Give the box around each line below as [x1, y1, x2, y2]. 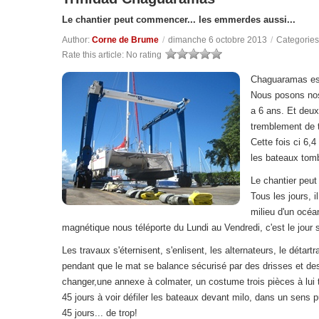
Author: [62, 35, 92, 45]
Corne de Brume [92, 35, 159, 45]
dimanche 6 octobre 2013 [168, 35, 267, 45]
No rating [126, 50, 162, 60]
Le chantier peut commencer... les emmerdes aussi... [62, 14, 296, 25]
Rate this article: [62, 50, 126, 60]
